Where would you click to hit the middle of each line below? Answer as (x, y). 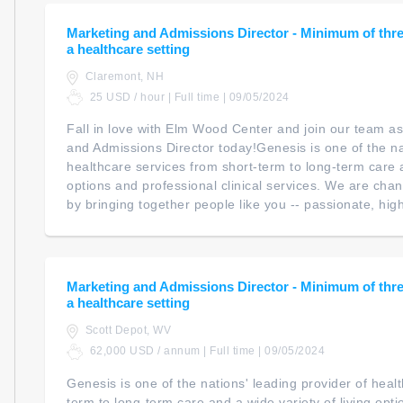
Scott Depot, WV (126, 331)
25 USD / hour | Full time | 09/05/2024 (188, 97)
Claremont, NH (123, 77)
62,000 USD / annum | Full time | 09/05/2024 (206, 350)
